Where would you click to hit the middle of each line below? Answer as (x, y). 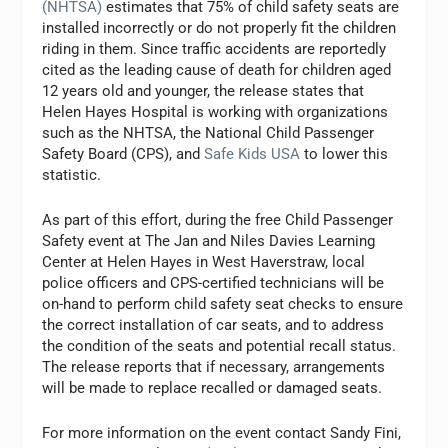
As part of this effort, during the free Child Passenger (218, 220)
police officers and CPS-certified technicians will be (213, 283)
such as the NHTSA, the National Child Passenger (208, 133)
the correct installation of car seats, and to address (213, 325)
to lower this (344, 154)
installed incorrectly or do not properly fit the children (219, 28)
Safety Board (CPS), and (123, 154)
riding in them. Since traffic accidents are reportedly (214, 49)
